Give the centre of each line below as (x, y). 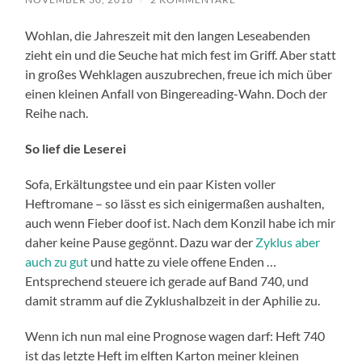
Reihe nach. (57, 113)
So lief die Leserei (76, 149)
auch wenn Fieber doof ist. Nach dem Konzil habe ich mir (181, 223)
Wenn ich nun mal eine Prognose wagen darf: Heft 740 (175, 336)
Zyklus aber (288, 242)
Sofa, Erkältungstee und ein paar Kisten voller (151, 184)
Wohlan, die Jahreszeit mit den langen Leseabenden (168, 36)
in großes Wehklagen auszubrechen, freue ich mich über (179, 74)
